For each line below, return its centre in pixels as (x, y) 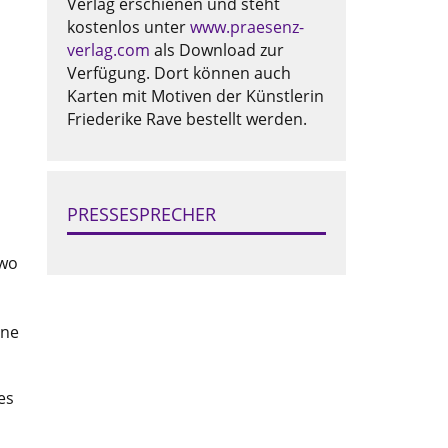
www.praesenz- (246, 27)
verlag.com (108, 50)
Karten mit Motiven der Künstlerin (195, 96)
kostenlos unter (128, 27)
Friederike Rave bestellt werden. (186, 119)
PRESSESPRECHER (141, 214)
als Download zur (216, 50)
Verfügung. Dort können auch (178, 73)
